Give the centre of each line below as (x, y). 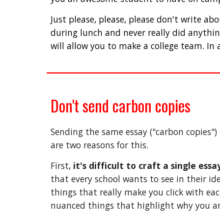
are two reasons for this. (100, 145)
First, (62, 165)
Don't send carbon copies (120, 105)
